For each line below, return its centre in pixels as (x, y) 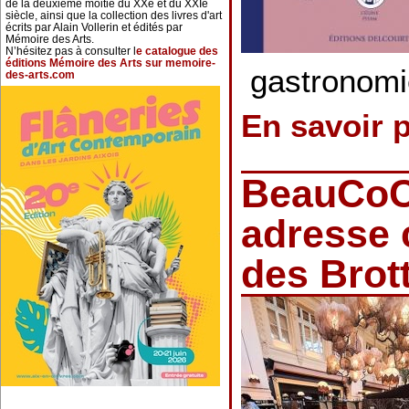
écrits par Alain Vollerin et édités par (94, 27)
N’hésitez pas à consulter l (71, 51)
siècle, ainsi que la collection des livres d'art (114, 16)
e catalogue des (177, 51)
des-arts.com (40, 75)
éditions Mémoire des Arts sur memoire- (110, 63)
